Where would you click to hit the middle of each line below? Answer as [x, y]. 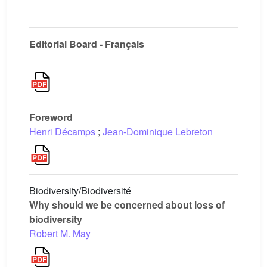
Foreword [51, 117]
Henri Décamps [62, 131]
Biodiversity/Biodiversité [80, 190]
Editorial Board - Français [87, 44]
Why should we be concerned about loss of [127, 205]
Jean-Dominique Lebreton [158, 131]
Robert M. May [60, 233]
